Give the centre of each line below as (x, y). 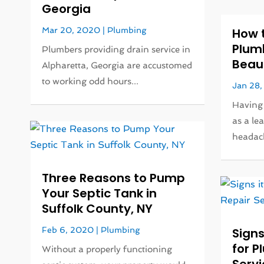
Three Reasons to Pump (114, 178)
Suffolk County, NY (98, 208)
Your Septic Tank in (100, 193)
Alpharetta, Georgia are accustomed (117, 65)
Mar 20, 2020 (71, 30)
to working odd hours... (90, 81)
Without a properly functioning (107, 249)
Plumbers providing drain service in (116, 49)
